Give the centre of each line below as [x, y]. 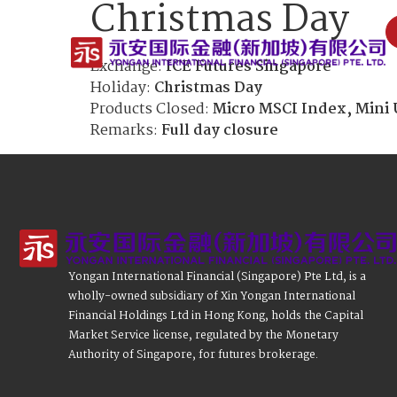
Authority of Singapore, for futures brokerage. [193, 355]
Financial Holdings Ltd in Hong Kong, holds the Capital [216, 316]
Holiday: [122, 88]
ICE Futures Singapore [249, 67]
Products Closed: [152, 109]
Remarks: [126, 131]
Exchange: [128, 67]
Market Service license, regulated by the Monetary [203, 336]
